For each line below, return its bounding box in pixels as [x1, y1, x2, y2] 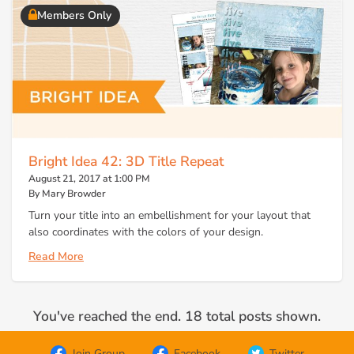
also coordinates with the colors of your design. [28, 224, 263, 239]
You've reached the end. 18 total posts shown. [33, 306, 321, 326]
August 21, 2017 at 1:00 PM [28, 172, 150, 186]
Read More [28, 249, 84, 265]
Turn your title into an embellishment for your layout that [28, 207, 311, 223]
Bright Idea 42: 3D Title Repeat [28, 152, 224, 171]
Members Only [37, 8, 111, 24]
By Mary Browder [28, 187, 106, 201]
